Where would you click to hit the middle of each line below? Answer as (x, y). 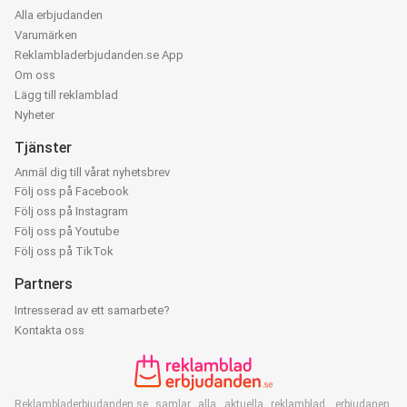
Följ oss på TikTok (64, 251)
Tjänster (43, 148)
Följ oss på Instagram (71, 211)
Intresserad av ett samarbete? (92, 310)
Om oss (35, 75)
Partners (44, 284)
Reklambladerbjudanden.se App (99, 55)
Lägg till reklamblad (66, 95)
